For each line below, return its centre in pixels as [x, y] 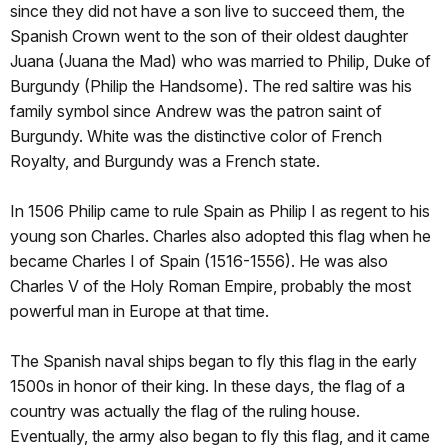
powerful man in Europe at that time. [139, 311]
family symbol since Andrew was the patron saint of [196, 111]
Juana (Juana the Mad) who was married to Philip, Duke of [220, 61]
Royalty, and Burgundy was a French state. [165, 161]
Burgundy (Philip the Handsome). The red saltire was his [211, 86]
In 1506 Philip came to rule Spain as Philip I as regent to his [220, 211]
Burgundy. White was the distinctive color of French [196, 136]
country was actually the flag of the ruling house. [185, 411]
